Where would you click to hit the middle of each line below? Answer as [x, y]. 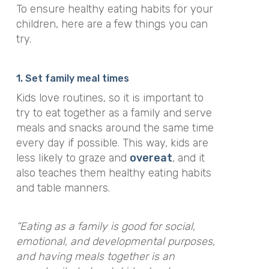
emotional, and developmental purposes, [115, 241]
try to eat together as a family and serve [114, 113]
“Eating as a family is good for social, [105, 226]
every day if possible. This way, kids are [112, 143]
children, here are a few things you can [112, 24]
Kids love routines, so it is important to [110, 98]
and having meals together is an [95, 256]
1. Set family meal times [72, 78]
